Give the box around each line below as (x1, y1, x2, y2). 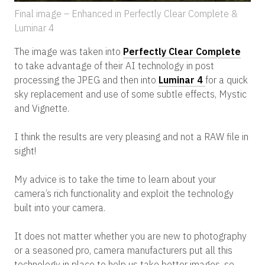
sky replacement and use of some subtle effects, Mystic (14, 88, 247, 100)
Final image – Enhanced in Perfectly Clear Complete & (14, 7, 238, 20)
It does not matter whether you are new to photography (14, 230, 247, 242)
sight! (14, 144, 36, 157)
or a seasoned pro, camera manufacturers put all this (14, 244, 232, 256)
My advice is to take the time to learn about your (14, 173, 216, 185)
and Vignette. (14, 102, 69, 114)
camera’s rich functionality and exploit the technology (14, 187, 234, 199)
